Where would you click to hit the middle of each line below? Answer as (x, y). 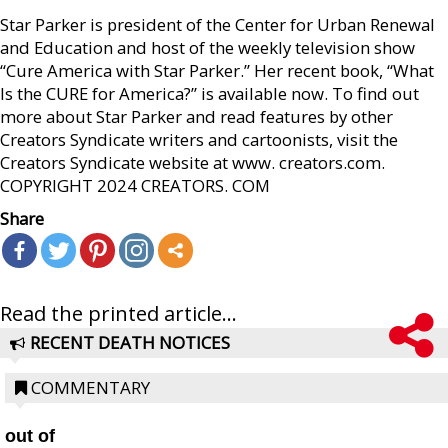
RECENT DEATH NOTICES (130, 342)
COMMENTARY (90, 387)
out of (30, 435)
